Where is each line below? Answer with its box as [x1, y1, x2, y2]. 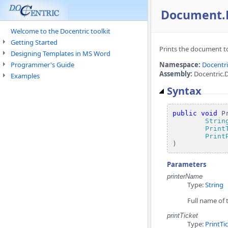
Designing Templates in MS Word [11, 49, 110, 58]
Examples [11, 71, 40, 80]
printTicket [167, 211, 198, 219]
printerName [167, 172, 203, 180]
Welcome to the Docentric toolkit [11, 26, 110, 36]
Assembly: [159, 69, 192, 78]
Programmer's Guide [11, 60, 74, 69]
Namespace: [159, 60, 201, 69]
